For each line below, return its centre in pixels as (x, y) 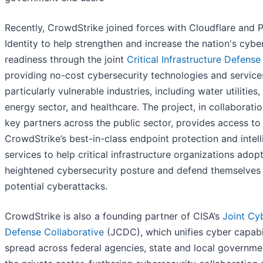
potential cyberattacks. (56, 186)
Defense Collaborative (54, 232)
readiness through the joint (66, 60)
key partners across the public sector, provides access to (133, 123)
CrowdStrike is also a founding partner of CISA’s (114, 216)
